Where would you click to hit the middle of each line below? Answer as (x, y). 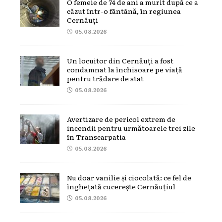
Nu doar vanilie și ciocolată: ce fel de (129, 177)
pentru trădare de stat (105, 78)
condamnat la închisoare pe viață (125, 69)
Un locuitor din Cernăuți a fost (120, 60)
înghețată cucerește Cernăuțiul (121, 186)
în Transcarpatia (96, 137)
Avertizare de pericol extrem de (121, 119)
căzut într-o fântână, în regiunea (124, 11)
